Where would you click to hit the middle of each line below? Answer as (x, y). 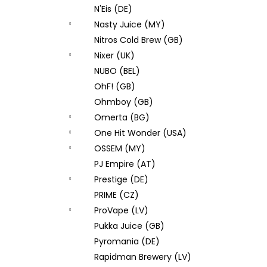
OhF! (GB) (115, 86)
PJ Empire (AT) (125, 164)
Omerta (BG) (122, 117)
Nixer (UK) (114, 55)
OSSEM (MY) (120, 148)
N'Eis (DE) (113, 9)
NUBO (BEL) (117, 71)
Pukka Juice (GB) (129, 226)
